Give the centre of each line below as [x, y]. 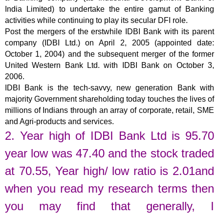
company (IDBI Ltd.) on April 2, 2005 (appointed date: [109, 43]
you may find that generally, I [109, 206]
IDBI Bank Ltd [129, 135]
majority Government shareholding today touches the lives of [109, 99]
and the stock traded [159, 153]
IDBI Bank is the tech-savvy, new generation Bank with [109, 88]
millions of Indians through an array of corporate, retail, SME [109, 110]
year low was [40, 153]
